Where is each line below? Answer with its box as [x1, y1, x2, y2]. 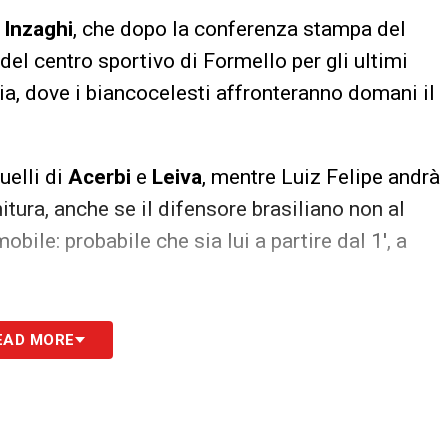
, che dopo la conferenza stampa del [73, 16, 406, 41]
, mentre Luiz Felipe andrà [202, 164, 440, 189]
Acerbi [68, 164, 131, 189]
